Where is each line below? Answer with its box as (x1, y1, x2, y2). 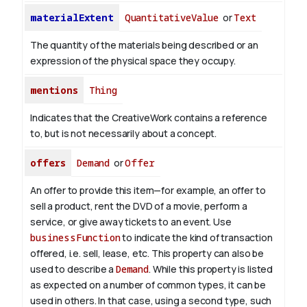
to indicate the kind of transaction (120, 231, 273, 245)
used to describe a (30, 262, 116, 276)
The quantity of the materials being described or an (30, 38, 258, 52)
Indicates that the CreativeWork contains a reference (30, 111, 267, 125)
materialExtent (30, 11, 114, 25)
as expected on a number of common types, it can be (30, 278, 266, 292)
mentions (30, 84, 78, 97)
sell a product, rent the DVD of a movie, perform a (30, 199, 247, 213)
